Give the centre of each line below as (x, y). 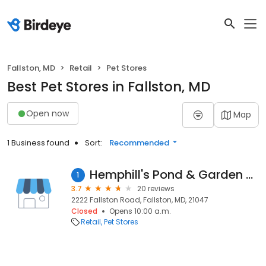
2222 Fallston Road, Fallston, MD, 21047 (140, 200)
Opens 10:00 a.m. (140, 211)
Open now (47, 113)
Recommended (139, 143)
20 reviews (156, 189)
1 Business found (38, 143)
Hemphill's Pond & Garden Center (249, 175)
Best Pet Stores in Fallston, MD (109, 87)
